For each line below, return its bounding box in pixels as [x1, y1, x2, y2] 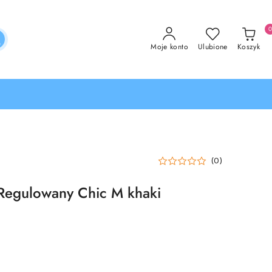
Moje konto [151, 41, 188, 52]
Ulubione [197, 41, 228, 52]
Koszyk [237, 41, 260, 52]
